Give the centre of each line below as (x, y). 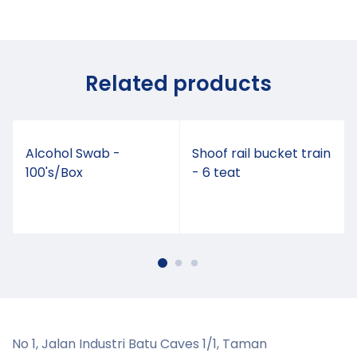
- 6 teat (216, 173)
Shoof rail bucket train (261, 153)
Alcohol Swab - (73, 153)
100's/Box (54, 173)
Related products (178, 84)
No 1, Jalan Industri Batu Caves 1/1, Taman (139, 344)
